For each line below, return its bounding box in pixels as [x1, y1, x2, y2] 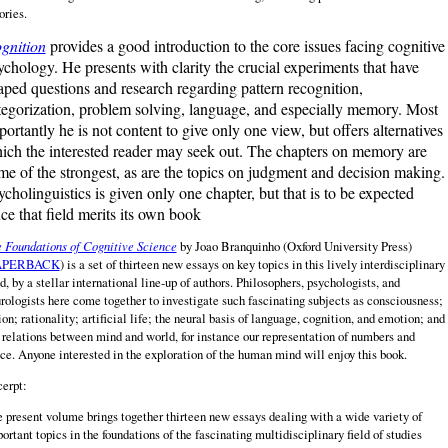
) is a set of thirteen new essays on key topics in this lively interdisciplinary [59, 255, 445, 274]
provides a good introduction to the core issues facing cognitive [49, 35, 445, 57]
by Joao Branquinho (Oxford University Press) [176, 237, 412, 256]
